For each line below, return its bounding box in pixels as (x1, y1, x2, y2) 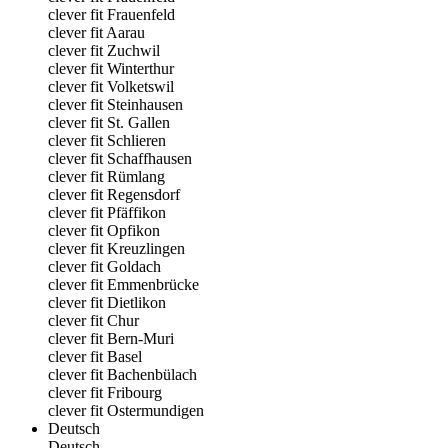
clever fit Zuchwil (48, 42, 160, 59)
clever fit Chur (48, 312, 139, 329)
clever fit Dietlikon (48, 294, 166, 311)
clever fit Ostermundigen (48, 402, 204, 419)
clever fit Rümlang (48, 168, 165, 185)
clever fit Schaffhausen (48, 150, 192, 167)
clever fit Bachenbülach (48, 366, 197, 383)
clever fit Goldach (48, 258, 161, 275)
